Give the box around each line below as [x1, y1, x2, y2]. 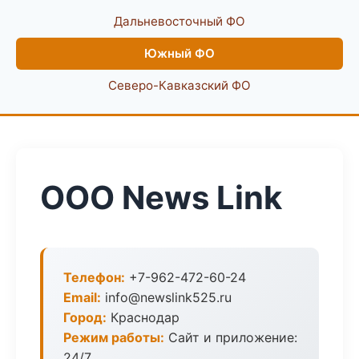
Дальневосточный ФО [114, 14, 245, 29]
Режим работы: [63, 329, 164, 345]
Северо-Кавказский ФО [108, 78, 251, 93]
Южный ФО [144, 46, 215, 61]
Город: [63, 309, 107, 325]
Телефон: [63, 269, 125, 285]
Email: [63, 289, 101, 305]
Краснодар [107, 309, 179, 325]
